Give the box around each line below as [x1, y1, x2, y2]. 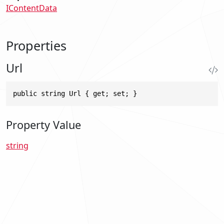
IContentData [6, 2, 57, 13]
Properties [6, 36, 66, 54]
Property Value [6, 117, 81, 132]
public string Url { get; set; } [13, 89, 137, 97]
